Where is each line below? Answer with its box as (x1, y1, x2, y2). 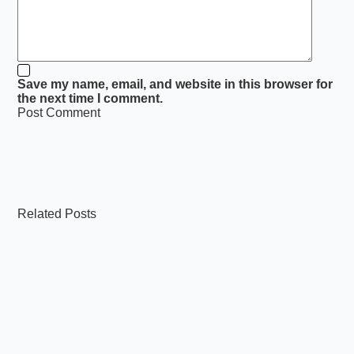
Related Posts (17, 207, 97, 221)
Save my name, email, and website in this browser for (17, 77, 333, 92)
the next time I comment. (17, 92, 164, 106)
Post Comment (17, 106, 101, 120)
